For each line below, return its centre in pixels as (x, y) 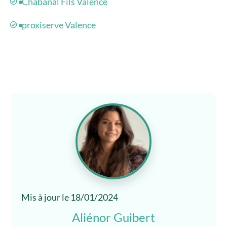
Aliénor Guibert (113, 217)
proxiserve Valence (59, 25)
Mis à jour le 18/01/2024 (70, 197)
